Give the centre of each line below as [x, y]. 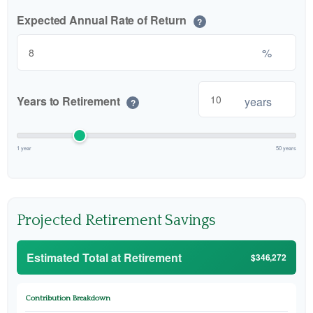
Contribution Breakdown [68, 298]
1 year [24, 148]
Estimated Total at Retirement [104, 257]
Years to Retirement [70, 101]
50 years [286, 148]
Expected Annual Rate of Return [103, 20]
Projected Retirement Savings [116, 220]
